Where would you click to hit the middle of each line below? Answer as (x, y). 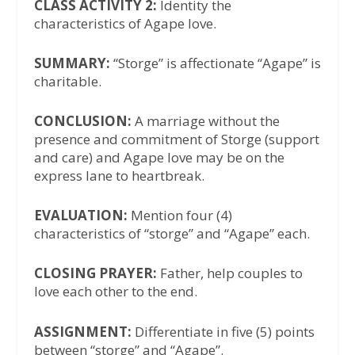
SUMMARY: (73, 63)
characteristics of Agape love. (125, 23)
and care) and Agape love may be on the (159, 158)
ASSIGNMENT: (84, 331)
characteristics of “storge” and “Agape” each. (172, 234)
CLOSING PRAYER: (95, 273)
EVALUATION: (80, 216)
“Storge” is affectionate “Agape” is (217, 63)
